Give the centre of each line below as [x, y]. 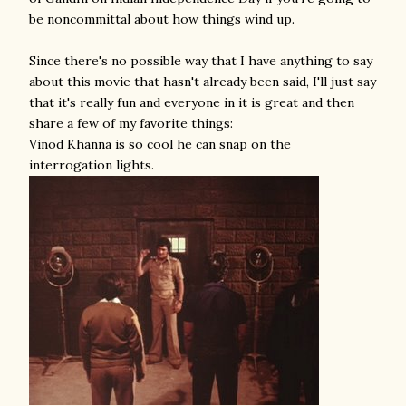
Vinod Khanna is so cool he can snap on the [160, 144]
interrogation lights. [92, 165]
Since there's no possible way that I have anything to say [201, 61]
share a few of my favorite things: [131, 123]
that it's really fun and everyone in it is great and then [192, 102]
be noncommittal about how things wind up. [162, 19]
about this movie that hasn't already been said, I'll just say [203, 82]
